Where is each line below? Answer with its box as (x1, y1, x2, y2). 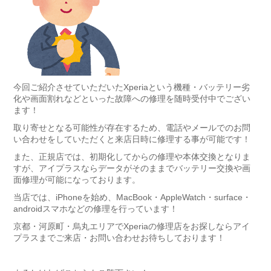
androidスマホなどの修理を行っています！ (13, 204, 178, 214)
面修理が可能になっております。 (13, 175, 140, 185)
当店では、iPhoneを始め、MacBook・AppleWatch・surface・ (13, 192, 251, 203)
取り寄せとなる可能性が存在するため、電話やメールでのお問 (13, 123, 250, 133)
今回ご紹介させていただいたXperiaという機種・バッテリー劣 (13, 82, 250, 93)
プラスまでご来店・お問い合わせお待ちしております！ (13, 233, 225, 243)
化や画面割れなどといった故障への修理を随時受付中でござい (13, 94, 250, 104)
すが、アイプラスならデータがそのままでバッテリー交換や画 (13, 163, 250, 174)
